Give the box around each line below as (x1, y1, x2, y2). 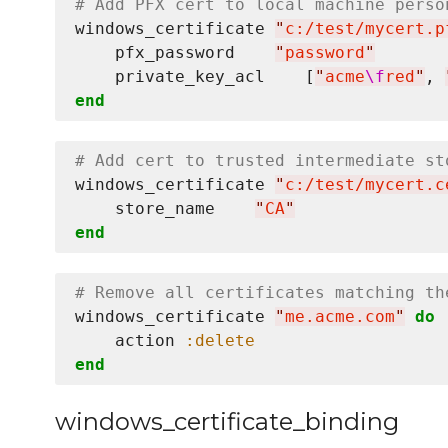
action (75, 331, 185, 351)
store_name (75, 199, 255, 219)
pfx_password (75, 43, 275, 63)
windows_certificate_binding (55, 407, 399, 437)
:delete (185, 331, 255, 351)
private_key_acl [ (75, 67, 315, 87)
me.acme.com (285, 307, 395, 327)
